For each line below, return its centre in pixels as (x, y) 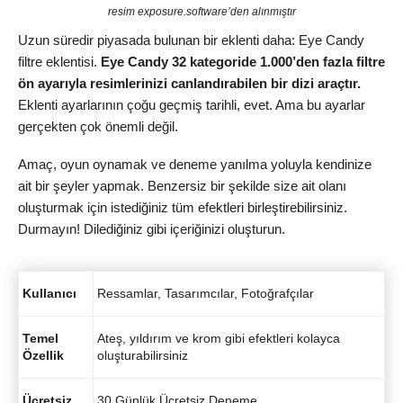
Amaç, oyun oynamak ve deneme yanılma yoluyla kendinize (195, 165)
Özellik (43, 355)
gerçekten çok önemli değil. (98, 126)
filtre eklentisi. (59, 61)
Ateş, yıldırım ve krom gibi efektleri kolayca (219, 338)
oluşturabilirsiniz (143, 355)
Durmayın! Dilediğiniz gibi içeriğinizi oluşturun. (152, 229)
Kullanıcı (49, 293)
